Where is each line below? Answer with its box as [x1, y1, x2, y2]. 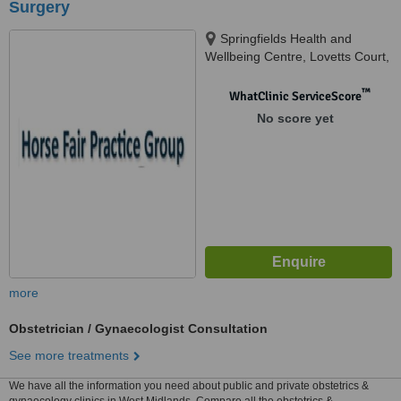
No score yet [256, 111, 334, 125]
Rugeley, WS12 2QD [205, 67, 321, 81]
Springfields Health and [220, 31, 352, 46]
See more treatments [9, 348, 129, 363]
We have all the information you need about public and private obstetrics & [9, 380, 369, 392]
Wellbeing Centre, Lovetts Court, [205, 49, 389, 64]
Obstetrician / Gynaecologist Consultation [9, 321, 268, 336]
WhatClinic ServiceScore [228, 89, 362, 104]
